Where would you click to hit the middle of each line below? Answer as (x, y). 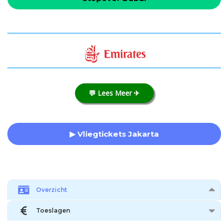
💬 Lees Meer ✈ (114, 93)
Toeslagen (53, 211)
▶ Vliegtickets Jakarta (114, 134)
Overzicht (52, 190)
